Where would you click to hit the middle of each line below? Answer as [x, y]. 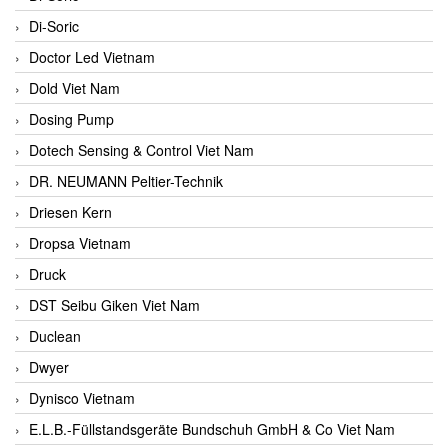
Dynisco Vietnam [82, 397]
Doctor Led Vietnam [92, 56]
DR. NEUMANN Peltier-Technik [126, 180]
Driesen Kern [70, 211]
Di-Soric [54, 25]
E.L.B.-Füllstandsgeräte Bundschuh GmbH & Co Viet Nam [212, 428]
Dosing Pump [71, 118]
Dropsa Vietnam [80, 242]
